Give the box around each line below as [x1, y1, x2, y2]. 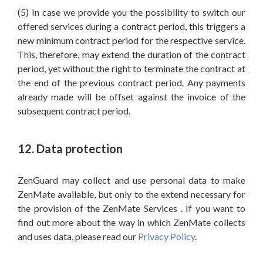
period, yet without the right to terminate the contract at [18, 63, 245, 74]
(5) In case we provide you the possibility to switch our [18, 6, 245, 18]
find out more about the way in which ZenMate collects [18, 217, 245, 228]
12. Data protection [18, 141, 123, 156]
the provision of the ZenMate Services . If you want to [18, 203, 245, 214]
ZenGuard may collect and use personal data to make [18, 174, 245, 186]
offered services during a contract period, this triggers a [18, 21, 245, 32]
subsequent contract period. [18, 105, 130, 116]
